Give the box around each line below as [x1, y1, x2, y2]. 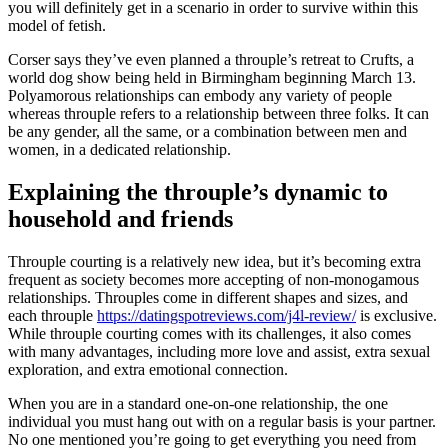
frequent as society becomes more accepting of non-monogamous [8, 271, 419, 289]
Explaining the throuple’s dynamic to [8, 179, 388, 206]
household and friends [8, 206, 233, 233]
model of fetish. [8, 17, 106, 35]
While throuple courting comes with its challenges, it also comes [8, 325, 411, 343]
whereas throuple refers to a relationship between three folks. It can [8, 105, 429, 123]
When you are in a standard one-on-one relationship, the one [8, 395, 388, 413]
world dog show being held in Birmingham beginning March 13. [8, 69, 416, 87]
